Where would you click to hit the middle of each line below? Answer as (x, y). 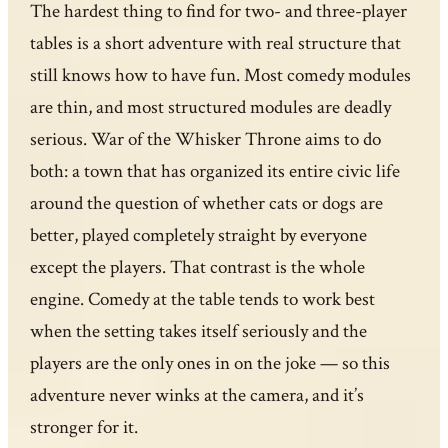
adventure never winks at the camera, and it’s (197, 396)
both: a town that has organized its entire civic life (215, 172)
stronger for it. (84, 428)
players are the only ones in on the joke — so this (210, 364)
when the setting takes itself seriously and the (199, 332)
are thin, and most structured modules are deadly (211, 108)
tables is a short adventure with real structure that (216, 44)
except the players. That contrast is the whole (198, 268)
